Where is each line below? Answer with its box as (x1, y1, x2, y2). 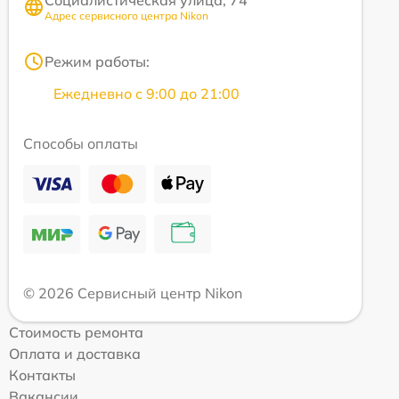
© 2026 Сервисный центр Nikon (23, 284, 242, 303)
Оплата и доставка (9, 345, 141, 363)
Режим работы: (45, 53, 150, 71)
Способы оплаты (23, 134, 138, 153)
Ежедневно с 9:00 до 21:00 (53, 85, 240, 103)
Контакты (9, 366, 76, 385)
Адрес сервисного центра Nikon (45, 9, 208, 23)
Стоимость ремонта (9, 323, 143, 342)
